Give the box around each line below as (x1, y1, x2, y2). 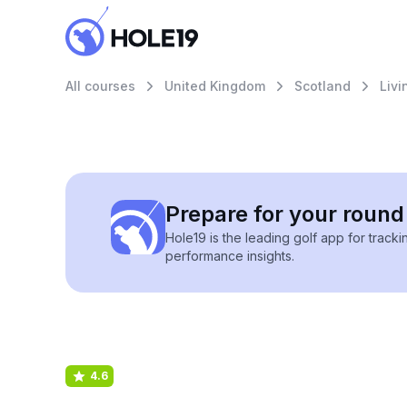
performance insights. (165, 248, 294, 263)
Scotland (294, 78, 351, 94)
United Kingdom (164, 78, 265, 94)
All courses (65, 78, 135, 94)
